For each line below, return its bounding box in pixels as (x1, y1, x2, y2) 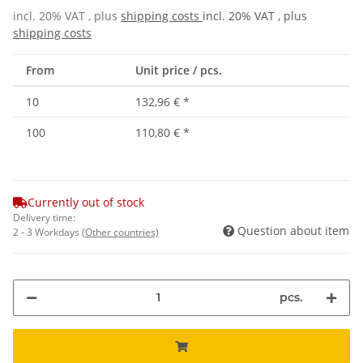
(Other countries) (82, 224, 159, 239)
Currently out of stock (28, 194, 144, 210)
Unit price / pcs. (135, 62, 222, 78)
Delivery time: (13, 210, 75, 224)
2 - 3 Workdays (13, 224, 82, 239)
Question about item (237, 222, 349, 238)
